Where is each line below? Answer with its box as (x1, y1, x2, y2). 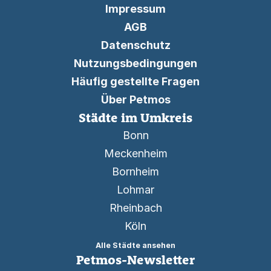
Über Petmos (100, 93, 171, 106)
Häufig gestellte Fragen (71, 75, 200, 88)
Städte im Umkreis (79, 109, 192, 125)
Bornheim (112, 165, 159, 178)
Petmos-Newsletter (76, 252, 195, 267)
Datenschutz (100, 39, 171, 51)
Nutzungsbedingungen (74, 57, 197, 70)
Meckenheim (103, 147, 168, 160)
